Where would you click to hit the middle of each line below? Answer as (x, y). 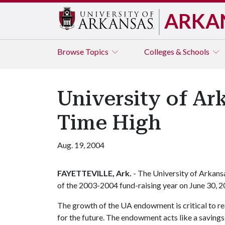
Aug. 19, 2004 (81, 145)
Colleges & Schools (178, 51)
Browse (71, 51)
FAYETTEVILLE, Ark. (94, 173)
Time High (109, 123)
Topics (98, 51)
